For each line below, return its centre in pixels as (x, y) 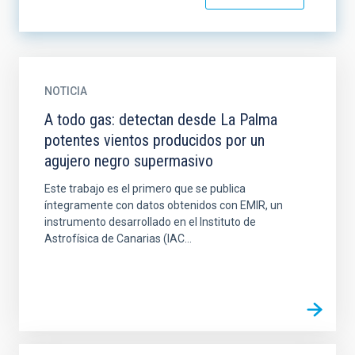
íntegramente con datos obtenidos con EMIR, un (164, 205)
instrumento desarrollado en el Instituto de (150, 222)
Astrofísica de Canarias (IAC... (118, 239)
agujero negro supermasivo (129, 161)
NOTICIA (66, 91)
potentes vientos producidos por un (155, 140)
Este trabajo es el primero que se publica (145, 189)
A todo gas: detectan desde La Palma (161, 120)
